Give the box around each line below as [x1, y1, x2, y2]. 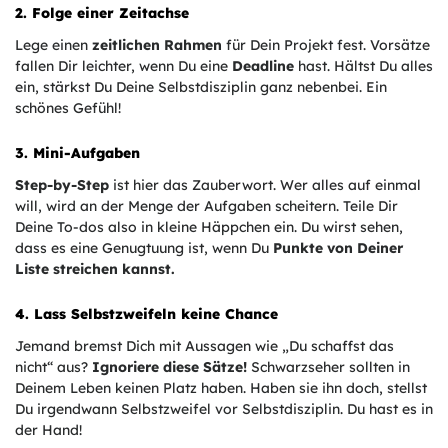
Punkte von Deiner [273, 239, 403, 258]
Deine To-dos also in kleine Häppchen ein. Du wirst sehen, [15, 218, 403, 237]
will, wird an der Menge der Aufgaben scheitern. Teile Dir [15, 197, 398, 216]
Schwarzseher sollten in [247, 358, 410, 377]
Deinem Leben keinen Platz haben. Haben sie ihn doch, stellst [15, 379, 427, 398]
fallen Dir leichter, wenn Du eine [15, 57, 232, 76]
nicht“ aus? [15, 358, 92, 377]
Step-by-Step [15, 176, 109, 195]
